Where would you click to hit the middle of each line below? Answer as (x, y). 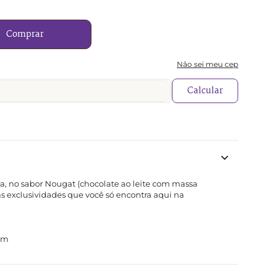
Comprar (25, 34)
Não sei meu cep (207, 64)
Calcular (205, 91)
